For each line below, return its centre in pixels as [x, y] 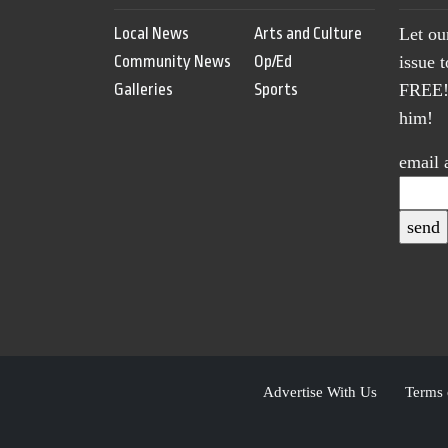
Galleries [143, 90]
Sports [275, 90]
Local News [151, 34]
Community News [172, 62]
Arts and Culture [307, 34]
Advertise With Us [319, 392]
